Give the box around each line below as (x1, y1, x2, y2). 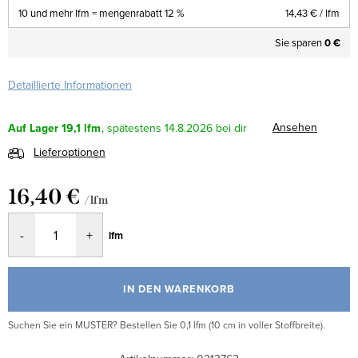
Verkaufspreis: (7, 212, 78, 229)
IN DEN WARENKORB (123, 281, 235, 297)
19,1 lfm (62, 120, 101, 137)
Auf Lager (8, 120, 58, 137)
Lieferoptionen (34, 144, 105, 161)
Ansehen (272, 119, 317, 135)
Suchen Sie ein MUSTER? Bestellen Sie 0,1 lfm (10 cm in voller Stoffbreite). (8, 318, 325, 332)
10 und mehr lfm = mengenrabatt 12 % (18, 6, 185, 20)
